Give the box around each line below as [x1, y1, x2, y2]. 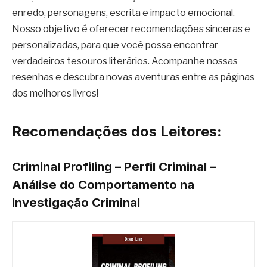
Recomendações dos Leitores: [12, 122, 222, 140]
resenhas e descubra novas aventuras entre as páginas [12, 72, 254, 83]
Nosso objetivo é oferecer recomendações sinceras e [12, 23, 250, 35]
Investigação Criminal [12, 195, 140, 210]
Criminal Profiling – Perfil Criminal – [12, 159, 216, 175]
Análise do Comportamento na [12, 177, 194, 193]
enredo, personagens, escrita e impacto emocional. [12, 7, 235, 19]
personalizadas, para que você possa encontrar [12, 39, 218, 51]
